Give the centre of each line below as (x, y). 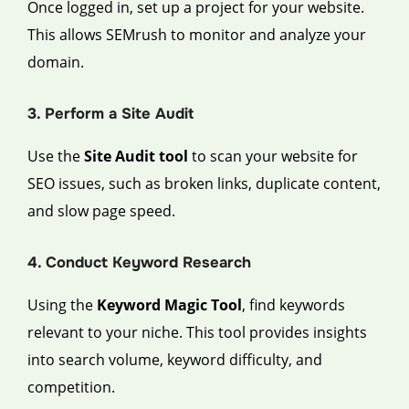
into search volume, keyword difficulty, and (175, 360)
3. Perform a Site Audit (110, 113)
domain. (56, 62)
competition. (71, 388)
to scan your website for (273, 156)
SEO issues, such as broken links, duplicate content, (204, 183)
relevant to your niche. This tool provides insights (197, 333)
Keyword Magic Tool (169, 305)
